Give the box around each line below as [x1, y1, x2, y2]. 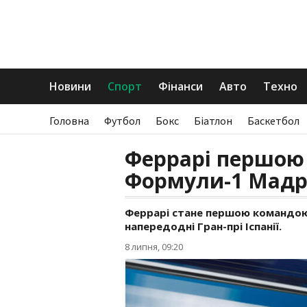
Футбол [104, 114, 140, 127]
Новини [49, 79, 91, 94]
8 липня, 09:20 [125, 241, 183, 253]
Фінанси [158, 79, 203, 94]
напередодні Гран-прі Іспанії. [125, 219, 282, 233]
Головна [49, 114, 89, 127]
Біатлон [194, 114, 232, 127]
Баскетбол [247, 114, 299, 127]
